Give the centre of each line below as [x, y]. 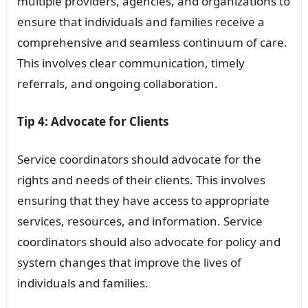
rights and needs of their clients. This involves [141, 180]
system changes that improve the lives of [129, 263]
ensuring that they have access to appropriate [143, 201]
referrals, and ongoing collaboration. [117, 84]
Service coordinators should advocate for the [139, 159]
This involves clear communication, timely [131, 63]
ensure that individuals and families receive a [141, 22]
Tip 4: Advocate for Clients [92, 122]
